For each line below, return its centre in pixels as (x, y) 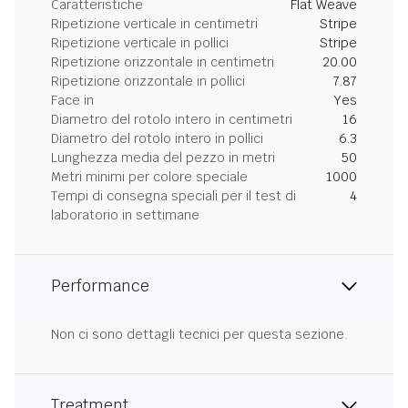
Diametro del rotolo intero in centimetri (172, 119)
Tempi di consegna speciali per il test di (173, 196)
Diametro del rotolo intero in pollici (157, 138)
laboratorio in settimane (125, 215)
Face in (72, 100)
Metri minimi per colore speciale (149, 177)
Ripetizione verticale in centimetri (154, 24)
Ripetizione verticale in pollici (140, 43)
